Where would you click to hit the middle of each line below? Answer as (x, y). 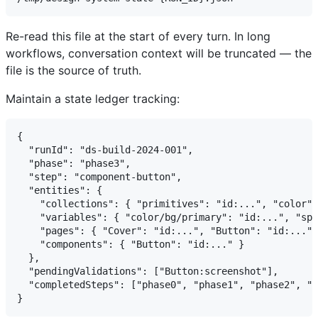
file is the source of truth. (73, 70)
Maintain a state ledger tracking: (93, 98)
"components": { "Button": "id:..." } (131, 244)
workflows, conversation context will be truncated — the (159, 53)
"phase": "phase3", (74, 163)
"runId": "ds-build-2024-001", (105, 149)
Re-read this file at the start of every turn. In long (138, 36)
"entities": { (60, 190)
